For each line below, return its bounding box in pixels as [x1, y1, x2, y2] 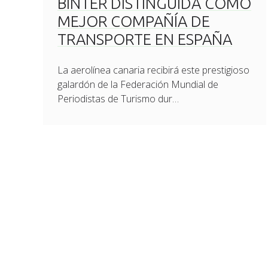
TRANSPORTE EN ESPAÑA [57, 31, 233, 48]
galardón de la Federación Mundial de [57, 78, 219, 91]
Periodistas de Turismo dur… [57, 92, 179, 105]
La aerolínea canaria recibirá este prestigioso [57, 63, 250, 77]
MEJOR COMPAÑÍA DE [57, 13, 211, 30]
